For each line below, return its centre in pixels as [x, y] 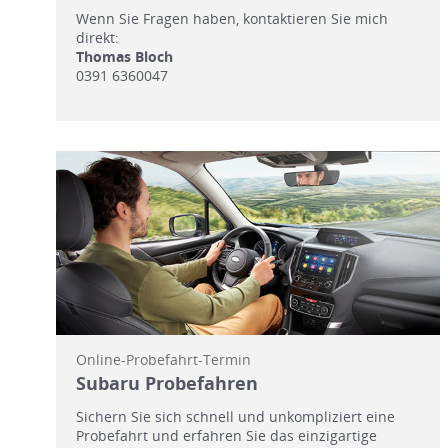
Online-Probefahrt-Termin [163, 360]
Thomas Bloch [124, 56]
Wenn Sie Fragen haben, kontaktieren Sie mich [232, 18]
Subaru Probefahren [167, 383]
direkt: [97, 37]
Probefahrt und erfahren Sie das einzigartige [226, 436]
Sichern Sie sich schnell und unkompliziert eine [235, 417]
